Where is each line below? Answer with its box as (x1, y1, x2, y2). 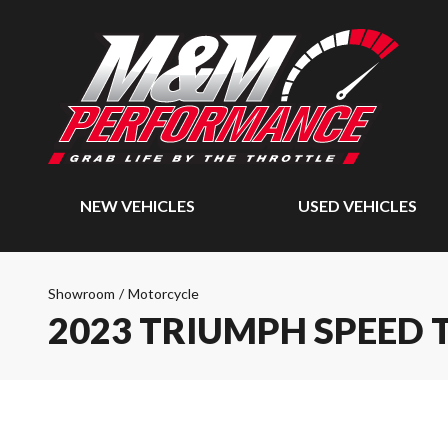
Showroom (48, 285, 115, 302)
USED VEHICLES (298, 196, 418, 215)
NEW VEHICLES (80, 196, 195, 215)
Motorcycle (128, 285, 199, 302)
